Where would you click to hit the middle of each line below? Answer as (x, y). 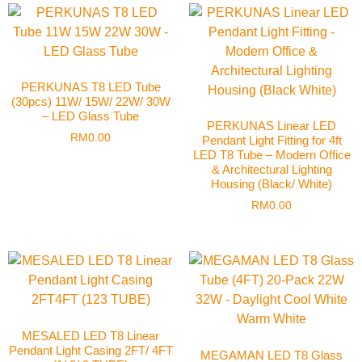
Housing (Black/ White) (271, 184)
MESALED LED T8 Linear (90, 335)
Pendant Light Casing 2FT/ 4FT (90, 350)
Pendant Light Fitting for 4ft (271, 141)
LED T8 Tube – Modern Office (271, 155)
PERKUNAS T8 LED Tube (90, 87)
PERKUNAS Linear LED (271, 126)
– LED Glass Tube (90, 116)
